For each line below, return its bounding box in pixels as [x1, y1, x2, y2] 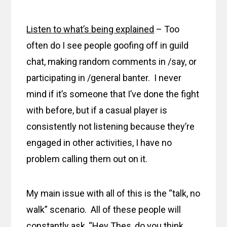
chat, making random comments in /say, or [26, 56, 197, 67]
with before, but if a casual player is [26, 105, 168, 116]
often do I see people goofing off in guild [26, 40, 189, 51]
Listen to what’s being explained [26, 24, 155, 35]
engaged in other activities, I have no [26, 137, 172, 148]
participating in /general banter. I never [26, 72, 182, 84]
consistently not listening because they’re [26, 121, 195, 132]
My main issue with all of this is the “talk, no [26, 188, 201, 199]
